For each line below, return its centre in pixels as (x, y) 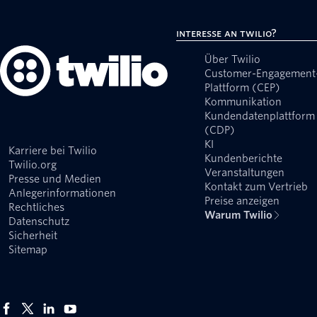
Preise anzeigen (242, 201)
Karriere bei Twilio (53, 150)
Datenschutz (39, 221)
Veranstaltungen (244, 173)
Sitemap (28, 249)
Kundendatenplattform (259, 116)
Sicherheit (33, 235)
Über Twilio (232, 60)
